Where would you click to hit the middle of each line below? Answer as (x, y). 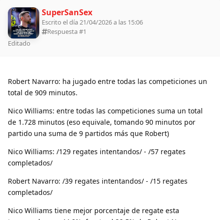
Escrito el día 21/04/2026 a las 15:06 (92, 22)
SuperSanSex (67, 12)
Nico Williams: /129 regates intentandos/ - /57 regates (97, 151)
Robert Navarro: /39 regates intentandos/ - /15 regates (98, 181)
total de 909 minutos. (43, 92)
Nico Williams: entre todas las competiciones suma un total (105, 110)
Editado (19, 43)
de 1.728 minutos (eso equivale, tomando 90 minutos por (102, 122)
